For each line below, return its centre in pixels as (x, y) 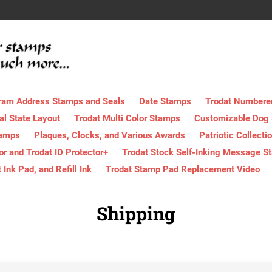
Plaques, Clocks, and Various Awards (110, 135)
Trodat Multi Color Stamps (127, 118)
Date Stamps (165, 101)
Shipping (136, 213)
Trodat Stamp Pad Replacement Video (182, 169)
